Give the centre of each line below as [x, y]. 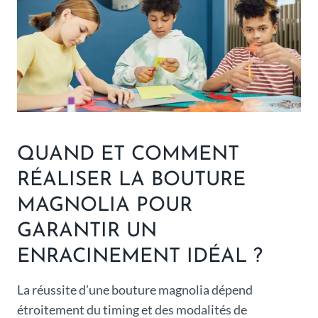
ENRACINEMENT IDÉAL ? [140, 257]
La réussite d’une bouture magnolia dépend [135, 290]
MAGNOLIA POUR [105, 206]
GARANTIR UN [87, 232]
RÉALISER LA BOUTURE [131, 181]
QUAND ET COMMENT [128, 155]
